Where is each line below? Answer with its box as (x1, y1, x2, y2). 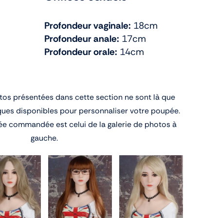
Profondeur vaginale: (44, 19, 131, 32)
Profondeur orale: (44, 46, 117, 58)
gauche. (31, 132, 58, 143)
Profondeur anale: (44, 33, 119, 45)
